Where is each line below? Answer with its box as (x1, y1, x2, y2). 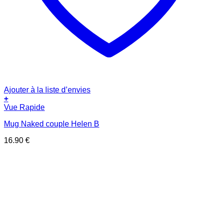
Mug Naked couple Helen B (4, 120, 99, 128)
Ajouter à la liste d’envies (4, 86, 91, 94)
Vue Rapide (4, 103, 45, 112)
